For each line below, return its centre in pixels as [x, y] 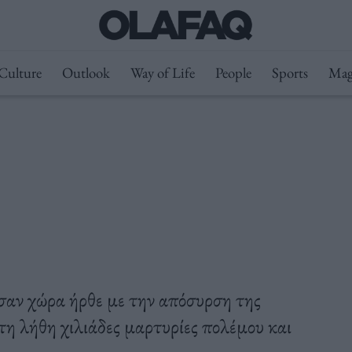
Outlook [86, 73]
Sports [290, 73]
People [233, 73]
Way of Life [162, 73]
